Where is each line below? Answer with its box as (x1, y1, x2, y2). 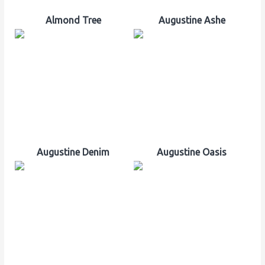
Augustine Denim (37, 146, 109, 157)
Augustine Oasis (157, 146, 227, 157)
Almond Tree (45, 14, 101, 25)
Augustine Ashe (158, 14, 225, 25)
